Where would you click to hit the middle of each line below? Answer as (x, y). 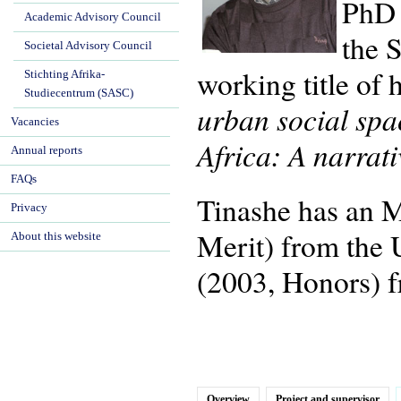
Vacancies (35, 122)
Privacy (29, 208)
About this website (56, 236)
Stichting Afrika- (64, 74)
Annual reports (47, 150)
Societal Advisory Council (88, 46)
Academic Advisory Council (93, 17)
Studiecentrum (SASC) (79, 93)
